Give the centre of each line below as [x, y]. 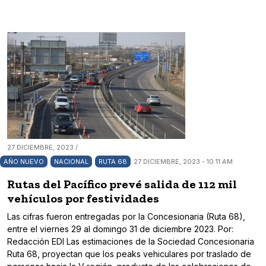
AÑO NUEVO [24, 162]
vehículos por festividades [83, 199]
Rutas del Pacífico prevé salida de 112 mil [122, 184]
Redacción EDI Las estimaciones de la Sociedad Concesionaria [131, 242]
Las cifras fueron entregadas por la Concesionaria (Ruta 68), [126, 217]
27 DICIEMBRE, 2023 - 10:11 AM [183, 162]
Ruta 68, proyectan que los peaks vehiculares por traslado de [129, 254]
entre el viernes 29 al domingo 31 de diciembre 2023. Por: [120, 229]
